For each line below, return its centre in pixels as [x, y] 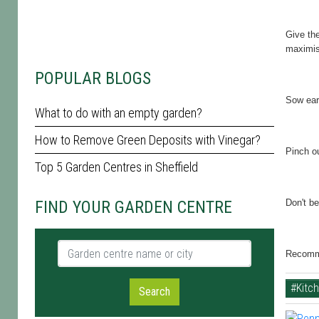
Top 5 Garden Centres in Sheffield [116, 167]
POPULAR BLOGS [93, 78]
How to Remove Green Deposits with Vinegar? [148, 140]
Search [155, 292]
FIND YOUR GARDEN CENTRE [134, 207]
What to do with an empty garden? [119, 113]
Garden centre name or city [120, 247]
